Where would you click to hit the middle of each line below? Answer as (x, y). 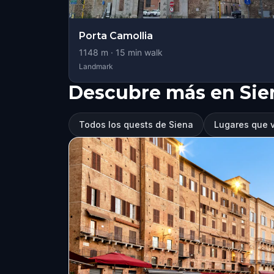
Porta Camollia (116, 36)
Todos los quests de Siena (136, 124)
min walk (144, 52)
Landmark (96, 66)
